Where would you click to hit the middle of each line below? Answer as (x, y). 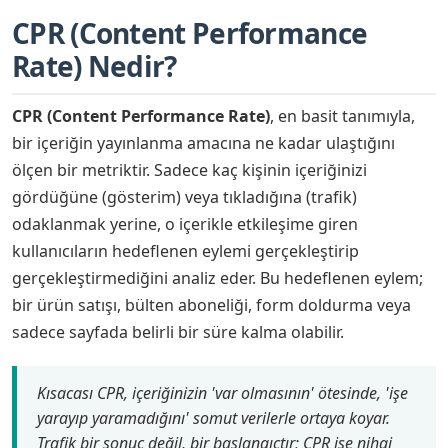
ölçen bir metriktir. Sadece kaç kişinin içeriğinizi (189, 170)
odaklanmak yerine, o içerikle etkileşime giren (185, 224)
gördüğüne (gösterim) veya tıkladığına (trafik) (184, 197)
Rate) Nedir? (94, 66)
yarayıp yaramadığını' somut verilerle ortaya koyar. (213, 418)
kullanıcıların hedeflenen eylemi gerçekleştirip (185, 251)
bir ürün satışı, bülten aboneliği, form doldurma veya (211, 305)
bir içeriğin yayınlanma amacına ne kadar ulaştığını (203, 143)
